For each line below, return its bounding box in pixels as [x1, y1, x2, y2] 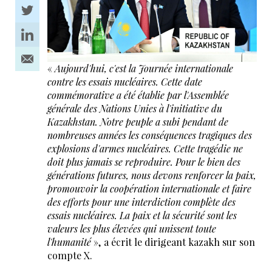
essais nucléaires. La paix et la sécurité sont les [47, 209, 237, 222]
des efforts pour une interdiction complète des [47, 195, 236, 209]
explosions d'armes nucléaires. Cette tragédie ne [47, 142, 243, 155]
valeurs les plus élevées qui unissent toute [47, 222, 216, 236]
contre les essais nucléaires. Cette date [47, 75, 202, 89]
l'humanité [47, 236, 93, 249]
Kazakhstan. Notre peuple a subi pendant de [47, 115, 228, 129]
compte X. [47, 249, 92, 262]
